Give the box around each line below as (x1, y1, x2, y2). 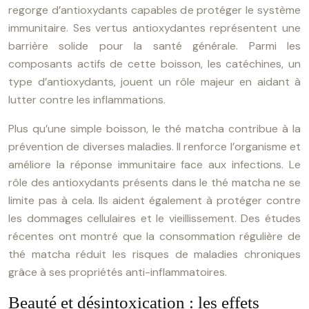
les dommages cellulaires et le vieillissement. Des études (8, 211, 301, 226)
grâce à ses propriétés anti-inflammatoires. (8, 265, 227, 279)
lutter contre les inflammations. (8, 92, 166, 107)
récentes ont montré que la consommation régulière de (8, 229, 301, 243)
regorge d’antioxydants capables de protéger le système (8, 3, 301, 17)
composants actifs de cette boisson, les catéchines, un (8, 57, 301, 71)
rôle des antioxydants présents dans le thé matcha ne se (8, 175, 301, 190)
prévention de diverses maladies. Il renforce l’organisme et (8, 139, 301, 154)
